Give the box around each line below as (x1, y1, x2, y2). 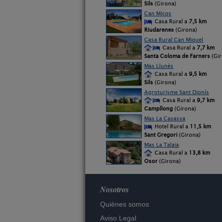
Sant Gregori (144, 131, 177, 138)
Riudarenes (144, 26, 174, 33)
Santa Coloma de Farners (144, 53, 210, 59)
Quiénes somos (100, 200, 149, 208)
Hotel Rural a (153, 123, 190, 130)
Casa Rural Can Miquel (144, 36, 203, 43)
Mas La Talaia (144, 141, 179, 148)
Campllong (144, 105, 173, 112)
